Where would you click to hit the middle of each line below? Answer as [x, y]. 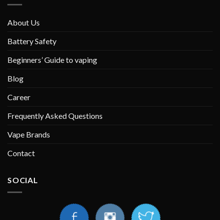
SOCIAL [23, 180]
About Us [24, 23]
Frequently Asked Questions [55, 116]
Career [19, 97]
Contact [21, 153]
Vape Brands [29, 135]
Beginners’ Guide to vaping [52, 60]
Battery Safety [32, 41]
